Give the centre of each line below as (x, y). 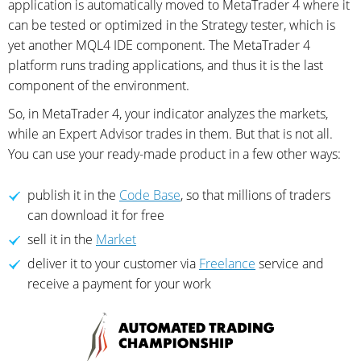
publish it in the (73, 195)
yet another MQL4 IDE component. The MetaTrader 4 (159, 46)
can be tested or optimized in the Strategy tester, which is (172, 25)
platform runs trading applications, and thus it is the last (166, 66)
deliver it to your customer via (113, 264)
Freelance (227, 264)
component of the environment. (99, 86)
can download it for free (96, 216)
